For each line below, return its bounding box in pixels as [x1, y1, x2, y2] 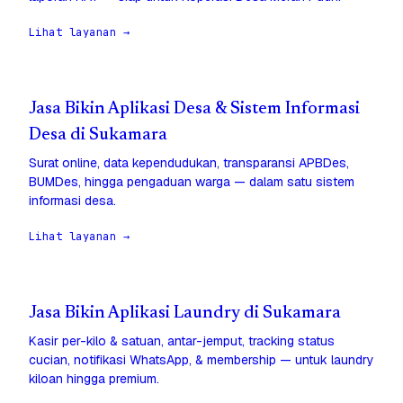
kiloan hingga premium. [29, 371, 159, 388]
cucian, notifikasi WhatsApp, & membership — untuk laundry [29, 352, 374, 369]
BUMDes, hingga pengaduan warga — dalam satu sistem [29, 174, 354, 191]
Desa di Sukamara [29, 127, 167, 145]
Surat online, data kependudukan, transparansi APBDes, [29, 155, 349, 172]
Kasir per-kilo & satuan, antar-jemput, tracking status [29, 333, 335, 350]
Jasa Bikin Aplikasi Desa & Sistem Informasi [29, 101, 360, 119]
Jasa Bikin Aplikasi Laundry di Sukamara [29, 305, 341, 323]
